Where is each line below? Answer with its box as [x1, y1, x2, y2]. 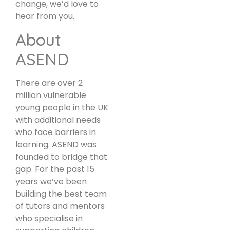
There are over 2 [15, 77, 83, 89]
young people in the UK [15, 102, 108, 114]
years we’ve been [15, 176, 87, 188]
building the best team [15, 188, 107, 200]
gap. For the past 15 [15, 163, 94, 176]
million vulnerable [15, 89, 86, 102]
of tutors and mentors [15, 200, 105, 213]
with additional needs [15, 114, 101, 126]
